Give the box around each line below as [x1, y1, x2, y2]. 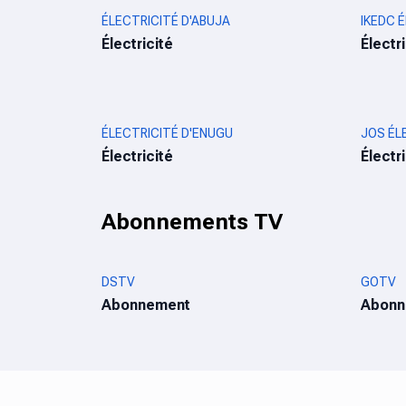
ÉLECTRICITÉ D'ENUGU [101, 126, 233, 140]
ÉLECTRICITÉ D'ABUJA [101, 14, 230, 28]
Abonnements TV [101, 209, 283, 235]
